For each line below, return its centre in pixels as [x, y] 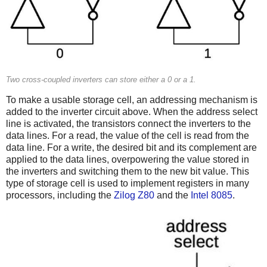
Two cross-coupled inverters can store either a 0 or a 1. [101, 80]
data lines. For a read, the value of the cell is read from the [128, 135]
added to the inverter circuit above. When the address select [132, 111]
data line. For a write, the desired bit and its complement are [131, 147]
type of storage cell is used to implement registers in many [128, 183]
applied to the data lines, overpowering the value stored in [128, 159]
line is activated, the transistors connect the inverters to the [128, 123]
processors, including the [60, 195]
